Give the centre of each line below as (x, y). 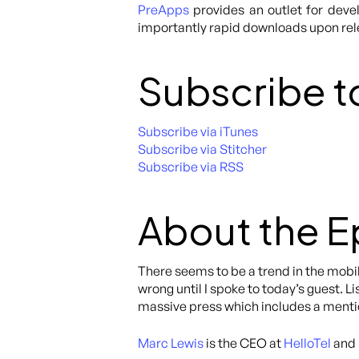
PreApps (163, 10)
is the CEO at (244, 343)
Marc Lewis (171, 343)
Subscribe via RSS (191, 167)
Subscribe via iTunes (198, 131)
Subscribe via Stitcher (202, 149)
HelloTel (307, 343)
